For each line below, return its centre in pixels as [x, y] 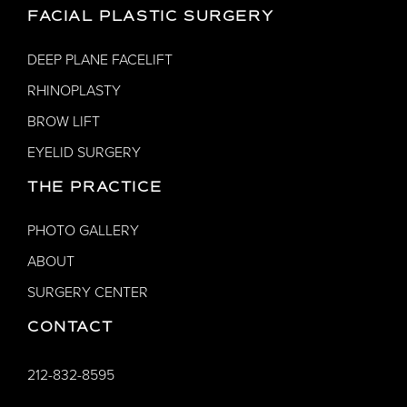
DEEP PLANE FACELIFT [100, 60]
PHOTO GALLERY [83, 230]
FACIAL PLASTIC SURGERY [151, 16]
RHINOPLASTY [74, 90]
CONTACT [70, 327]
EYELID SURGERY [84, 152]
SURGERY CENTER [88, 292]
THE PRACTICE [95, 187]
